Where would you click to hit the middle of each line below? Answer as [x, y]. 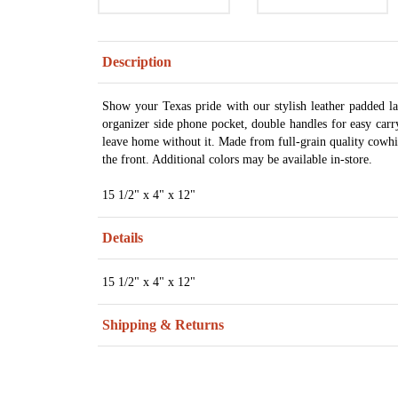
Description [137, 62]
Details [123, 238]
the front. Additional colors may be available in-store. [237, 159]
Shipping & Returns [163, 325]
